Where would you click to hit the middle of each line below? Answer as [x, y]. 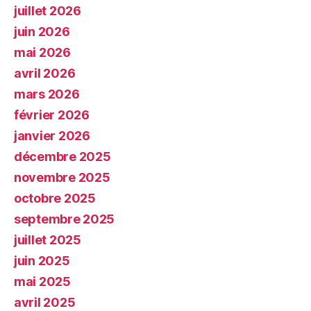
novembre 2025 [62, 177]
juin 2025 [42, 260]
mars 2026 [47, 94]
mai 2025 [42, 281]
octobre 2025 [55, 198]
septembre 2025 [65, 219]
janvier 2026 [52, 135]
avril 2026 [45, 73]
